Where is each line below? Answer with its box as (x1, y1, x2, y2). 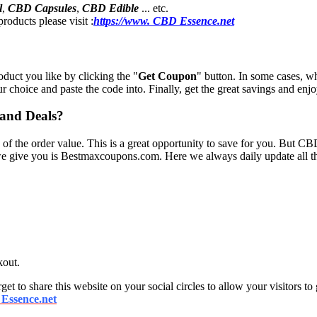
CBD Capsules (8, 2, 76, 15)
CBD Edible (82, 2, 139, 15)
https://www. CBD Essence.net (93, 15, 234, 28)
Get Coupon (138, 69, 197, 82)
